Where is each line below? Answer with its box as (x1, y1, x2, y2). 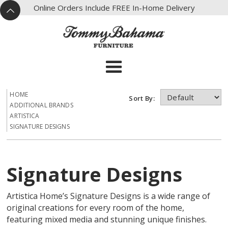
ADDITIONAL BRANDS (10, 101, 73, 110)
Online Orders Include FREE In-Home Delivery (33, 2, 195, 13)
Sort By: (129, 93, 158, 103)
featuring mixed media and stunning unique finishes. (7, 214, 207, 225)
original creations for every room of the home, (7, 202, 185, 214)
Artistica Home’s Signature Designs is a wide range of (7, 190, 211, 202)
